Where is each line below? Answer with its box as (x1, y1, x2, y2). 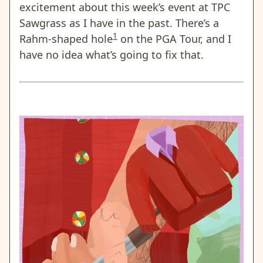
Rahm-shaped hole (19, 32, 113, 46)
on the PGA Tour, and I (117, 32, 231, 46)
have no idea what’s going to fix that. (19, 48, 204, 62)
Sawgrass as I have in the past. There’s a (19, 16, 219, 31)
